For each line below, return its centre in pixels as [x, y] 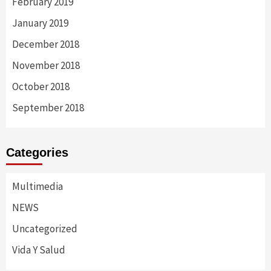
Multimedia [38, 186]
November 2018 [46, 65]
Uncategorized [45, 228]
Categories [37, 152]
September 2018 [48, 107]
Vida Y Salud [39, 250]
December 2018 [46, 44]
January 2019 [40, 23]
